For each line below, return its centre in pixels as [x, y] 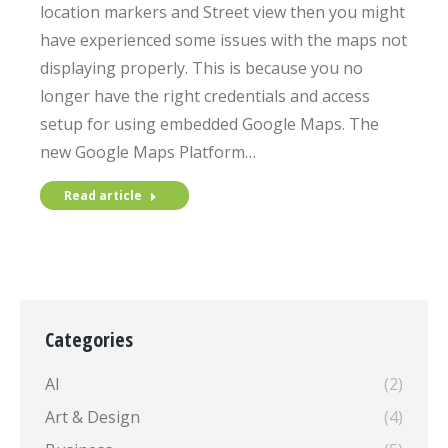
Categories [89, 339]
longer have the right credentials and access [205, 96]
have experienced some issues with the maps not [223, 40]
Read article [103, 195]
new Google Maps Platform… [148, 152]
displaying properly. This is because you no [201, 68]
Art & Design [92, 417]
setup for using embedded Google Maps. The [209, 124]
